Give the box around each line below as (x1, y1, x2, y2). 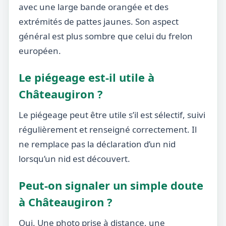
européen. (19, 45, 61, 56)
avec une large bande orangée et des (19, 1, 168, 13)
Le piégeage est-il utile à (19, 70, 154, 85)
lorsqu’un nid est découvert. (19, 153, 130, 164)
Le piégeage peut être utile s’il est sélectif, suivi (19, 109, 205, 121)
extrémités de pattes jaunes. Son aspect (19, 16, 179, 27)
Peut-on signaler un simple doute (19, 178, 203, 193)
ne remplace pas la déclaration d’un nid (19, 138, 176, 150)
